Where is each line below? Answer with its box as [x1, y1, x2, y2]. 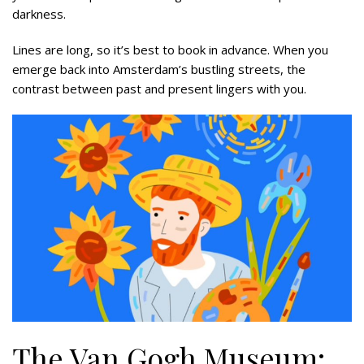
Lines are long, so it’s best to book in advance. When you [12, 41, 328, 58]
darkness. [12, 5, 66, 22]
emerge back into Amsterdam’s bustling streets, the [12, 60, 305, 77]
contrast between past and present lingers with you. [12, 80, 306, 97]
